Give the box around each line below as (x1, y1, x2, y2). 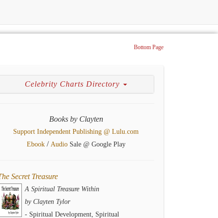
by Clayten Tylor (25, 198, 70, 205)
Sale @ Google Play (67, 141, 126, 148)
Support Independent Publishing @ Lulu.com (13, 128, 139, 135)
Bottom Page (134, 44, 163, 51)
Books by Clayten (49, 115, 103, 123)
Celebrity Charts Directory (25, 80, 122, 88)
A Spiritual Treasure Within (25, 185, 99, 193)
